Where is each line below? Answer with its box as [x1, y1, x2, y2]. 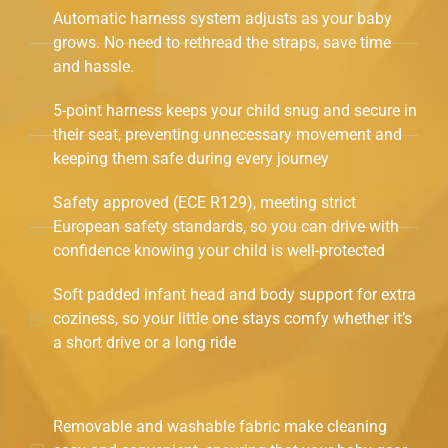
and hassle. [52, 57, 134, 77]
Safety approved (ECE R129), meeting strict [52, 193, 356, 213]
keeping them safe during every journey [52, 149, 329, 169]
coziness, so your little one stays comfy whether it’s [52, 309, 412, 329]
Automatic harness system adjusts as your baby [52, 9, 392, 29]
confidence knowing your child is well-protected [52, 241, 385, 261]
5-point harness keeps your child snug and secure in [52, 101, 417, 121]
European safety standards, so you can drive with [52, 217, 399, 237]
